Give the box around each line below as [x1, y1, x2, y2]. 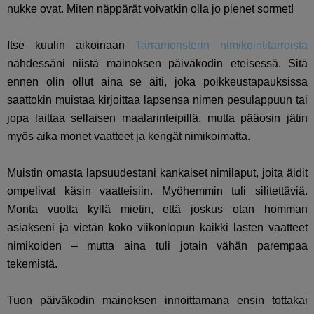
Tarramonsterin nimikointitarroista [135, 39, 308, 51]
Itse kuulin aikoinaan [7, 39, 136, 51]
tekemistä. [7, 257, 57, 270]
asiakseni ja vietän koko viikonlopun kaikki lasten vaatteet [7, 221, 308, 233]
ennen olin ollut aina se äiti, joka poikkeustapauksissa [7, 75, 308, 88]
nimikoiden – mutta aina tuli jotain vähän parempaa [7, 239, 308, 252]
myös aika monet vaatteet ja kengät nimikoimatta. [7, 130, 250, 142]
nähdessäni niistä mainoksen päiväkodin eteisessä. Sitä [7, 57, 308, 69]
